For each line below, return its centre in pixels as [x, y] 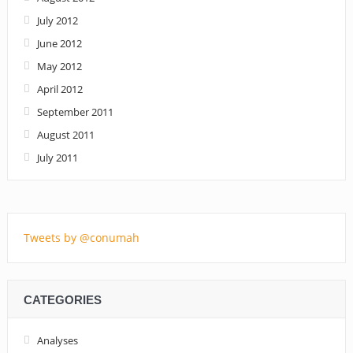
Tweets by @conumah [81, 237]
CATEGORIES [62, 299]
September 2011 [75, 111]
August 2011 [65, 134]
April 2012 [59, 89]
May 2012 [59, 66]
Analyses [57, 340]
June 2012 [59, 43]
